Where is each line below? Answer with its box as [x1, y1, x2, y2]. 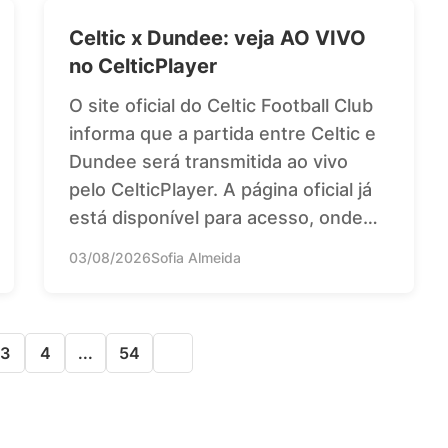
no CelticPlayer [69, 53, 217, 78]
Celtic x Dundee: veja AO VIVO [69, 25, 366, 50]
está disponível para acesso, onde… [69, 206, 378, 228]
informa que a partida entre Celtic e [69, 122, 376, 144]
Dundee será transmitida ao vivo [69, 150, 348, 172]
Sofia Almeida [151, 248, 241, 266]
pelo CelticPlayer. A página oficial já [69, 178, 372, 200]
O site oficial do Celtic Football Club [69, 94, 373, 116]
